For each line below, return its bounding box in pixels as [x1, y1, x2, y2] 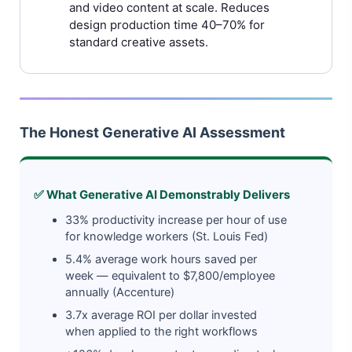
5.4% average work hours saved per [65, 251, 257, 266]
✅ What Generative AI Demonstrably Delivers [34, 187, 290, 202]
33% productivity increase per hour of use [65, 212, 287, 227]
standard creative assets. [69, 34, 208, 49]
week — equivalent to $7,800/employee [65, 268, 275, 283]
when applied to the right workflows [65, 324, 258, 339]
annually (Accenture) [65, 284, 174, 299]
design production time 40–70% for [69, 16, 265, 32]
